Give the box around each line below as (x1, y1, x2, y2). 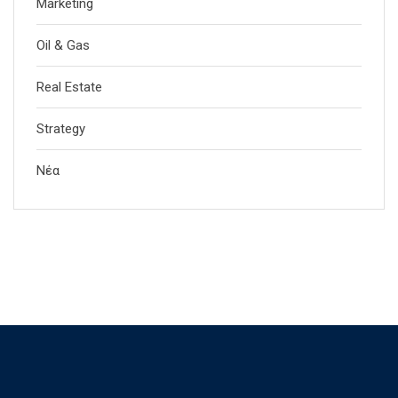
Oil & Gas (36, 37, 90, 54)
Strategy (36, 121, 85, 138)
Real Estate (36, 79, 102, 96)
